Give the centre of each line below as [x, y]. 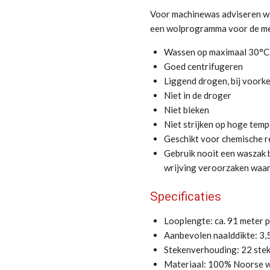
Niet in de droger [197, 95]
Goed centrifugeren [203, 66]
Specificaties [186, 196]
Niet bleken [186, 110]
